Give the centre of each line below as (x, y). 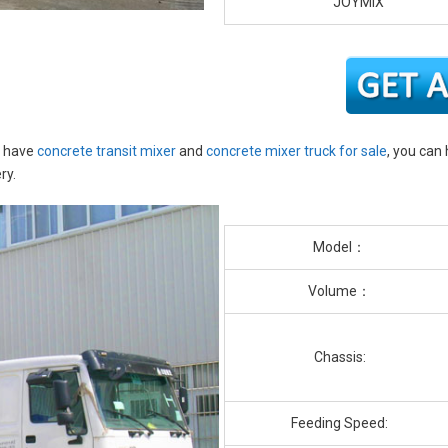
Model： (339, 247)
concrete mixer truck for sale (296, 151)
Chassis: (339, 357)
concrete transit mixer (106, 151)
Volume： (339, 291)
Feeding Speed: (339, 423)
